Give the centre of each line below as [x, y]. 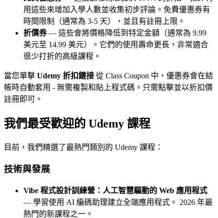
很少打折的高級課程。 [62, 56]
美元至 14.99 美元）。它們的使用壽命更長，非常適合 [116, 45]
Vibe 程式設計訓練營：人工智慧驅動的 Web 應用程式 [115, 190]
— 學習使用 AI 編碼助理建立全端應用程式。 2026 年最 [118, 202]
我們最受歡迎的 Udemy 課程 [77, 124]
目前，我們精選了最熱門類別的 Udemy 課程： [83, 147]
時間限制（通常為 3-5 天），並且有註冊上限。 [104, 21]
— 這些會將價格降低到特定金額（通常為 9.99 [127, 33]
